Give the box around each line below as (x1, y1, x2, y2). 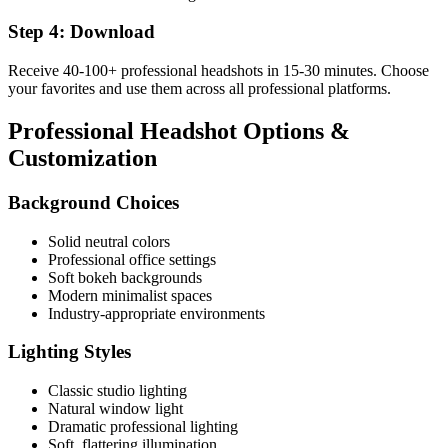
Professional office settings (48, 250, 216, 268)
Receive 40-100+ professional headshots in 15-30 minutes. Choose (8, 62, 429, 80)
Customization (8, 145, 157, 172)
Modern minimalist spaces (48, 286, 212, 304)
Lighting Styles (8, 341, 131, 363)
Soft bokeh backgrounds (48, 268, 202, 286)
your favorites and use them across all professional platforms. (8, 80, 391, 98)
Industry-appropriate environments (48, 304, 265, 322)
